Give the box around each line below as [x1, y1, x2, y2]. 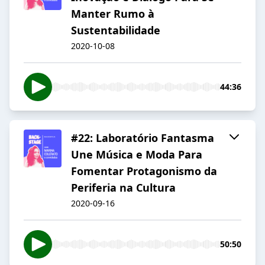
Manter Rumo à [71, 7, 154, 21]
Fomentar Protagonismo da [71, 164, 217, 179]
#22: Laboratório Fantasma [71, 131, 214, 146]
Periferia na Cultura [71, 180, 176, 195]
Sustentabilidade [71, 23, 160, 38]
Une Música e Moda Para [71, 147, 202, 162]
